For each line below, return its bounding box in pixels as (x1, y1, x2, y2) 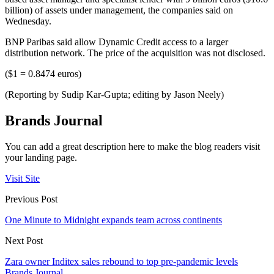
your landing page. (5, 152, 77, 163)
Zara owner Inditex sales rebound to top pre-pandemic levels (5, 256, 238, 267)
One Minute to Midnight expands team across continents (5, 215, 222, 226)
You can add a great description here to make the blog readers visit (5, 141, 260, 152)
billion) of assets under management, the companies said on (5, 5, 233, 16)
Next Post (5, 235, 43, 246)
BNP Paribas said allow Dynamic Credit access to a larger (5, 37, 228, 48)
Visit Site (5, 173, 40, 184)
